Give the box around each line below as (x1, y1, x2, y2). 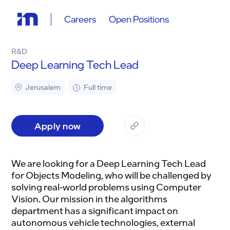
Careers (64, 13, 96, 25)
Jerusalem (25, 82, 61, 91)
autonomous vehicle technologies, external (11, 216, 196, 228)
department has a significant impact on (11, 204, 179, 216)
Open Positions (108, 13, 169, 25)
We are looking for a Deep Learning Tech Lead (11, 157, 206, 169)
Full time (84, 82, 112, 91)
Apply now (34, 120, 81, 131)
